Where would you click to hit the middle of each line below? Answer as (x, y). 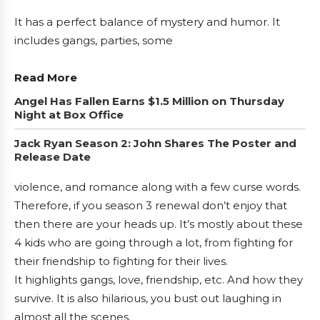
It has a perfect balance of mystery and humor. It (147, 22)
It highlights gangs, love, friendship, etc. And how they (159, 280)
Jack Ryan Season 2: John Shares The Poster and (155, 143)
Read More (46, 77)
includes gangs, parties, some (94, 40)
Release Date (52, 157)
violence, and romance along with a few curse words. (157, 187)
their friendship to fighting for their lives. (121, 261)
